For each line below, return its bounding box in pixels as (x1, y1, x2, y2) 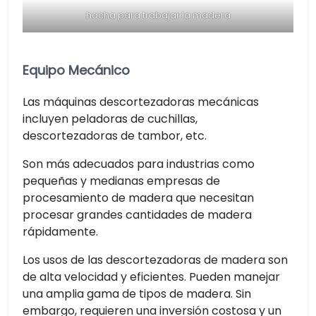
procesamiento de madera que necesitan (23, 189, 254, 206)
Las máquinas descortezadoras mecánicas (23, 93, 259, 110)
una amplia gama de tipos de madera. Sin (23, 285, 251, 302)
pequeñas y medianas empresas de (23, 172, 220, 189)
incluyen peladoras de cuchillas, (23, 110, 197, 127)
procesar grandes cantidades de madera (23, 206, 252, 223)
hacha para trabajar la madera (85, 8, 231, 23)
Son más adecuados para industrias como (23, 155, 255, 172)
